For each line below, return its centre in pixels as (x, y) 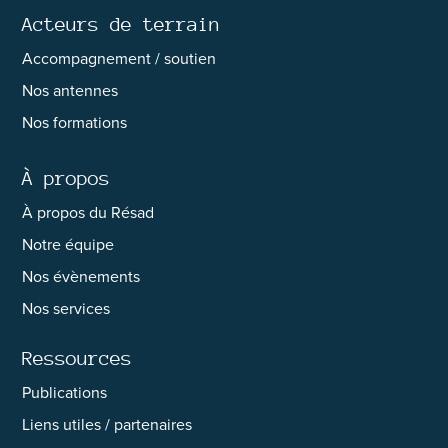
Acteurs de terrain (121, 24)
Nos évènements (81, 277)
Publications (65, 393)
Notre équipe (68, 245)
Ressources (77, 358)
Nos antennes (70, 91)
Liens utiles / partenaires (107, 425)
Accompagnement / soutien (119, 59)
